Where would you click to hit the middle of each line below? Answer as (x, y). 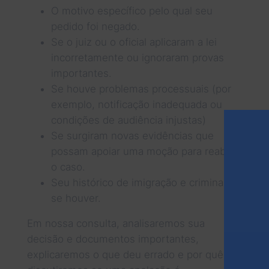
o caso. (68, 167)
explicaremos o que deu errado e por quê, (126, 254)
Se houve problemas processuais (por (141, 89)
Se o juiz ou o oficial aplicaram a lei (134, 42)
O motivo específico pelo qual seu (131, 11)
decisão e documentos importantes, (113, 239)
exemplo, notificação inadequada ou (136, 104)
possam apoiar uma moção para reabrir (143, 151)
